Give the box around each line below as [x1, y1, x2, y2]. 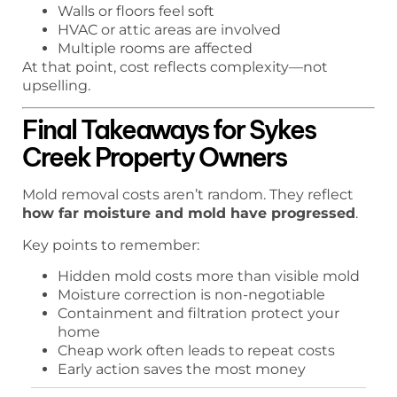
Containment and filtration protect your [58, 305, 339, 323]
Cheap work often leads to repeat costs [58, 342, 335, 360]
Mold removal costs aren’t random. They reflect [22, 186, 354, 204]
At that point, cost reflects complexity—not [22, 58, 328, 76]
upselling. [22, 77, 90, 95]
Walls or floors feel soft [58, 3, 214, 20]
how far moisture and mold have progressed [22, 205, 355, 222]
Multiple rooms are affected [58, 40, 253, 58]
